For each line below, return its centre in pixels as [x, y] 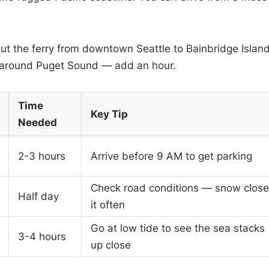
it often [107, 204]
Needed [37, 122]
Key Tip [109, 114]
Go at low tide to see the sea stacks [177, 228]
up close [110, 245]
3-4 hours [42, 236]
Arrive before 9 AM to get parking [171, 156]
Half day [38, 196]
